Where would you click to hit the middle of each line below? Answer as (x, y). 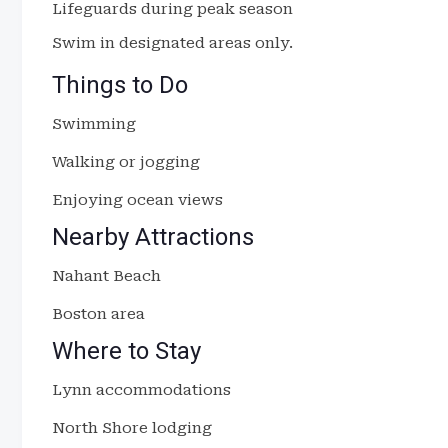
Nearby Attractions (153, 237)
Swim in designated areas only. (172, 43)
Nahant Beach (106, 276)
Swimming (94, 124)
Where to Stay (126, 351)
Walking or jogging (126, 162)
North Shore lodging (132, 428)
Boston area (98, 314)
